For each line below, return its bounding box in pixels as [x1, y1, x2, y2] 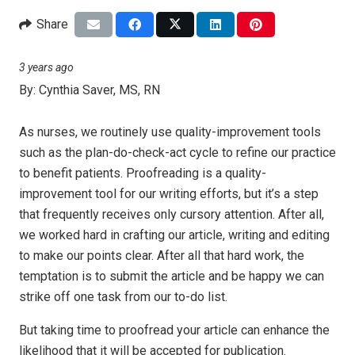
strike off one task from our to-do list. [19, 288, 227, 304]
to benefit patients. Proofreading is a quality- [19, 165, 266, 181]
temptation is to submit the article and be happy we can [19, 268, 324, 284]
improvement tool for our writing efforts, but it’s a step [19, 185, 319, 201]
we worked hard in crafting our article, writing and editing [19, 227, 330, 242]
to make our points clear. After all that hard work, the [19, 247, 304, 263]
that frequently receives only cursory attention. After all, [19, 206, 324, 222]
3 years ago [19, 60, 74, 74]
